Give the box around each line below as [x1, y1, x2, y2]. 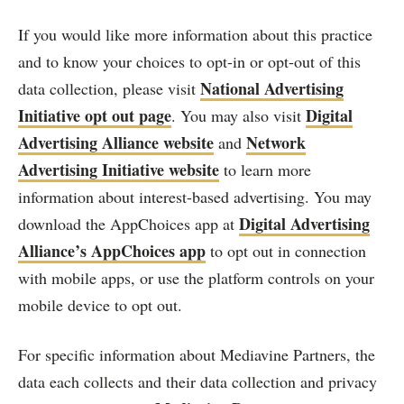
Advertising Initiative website [18, 158, 219, 181]
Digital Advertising [239, 212, 370, 235]
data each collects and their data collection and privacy [18, 371, 377, 392]
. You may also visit [171, 105, 306, 126]
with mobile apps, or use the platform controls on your [18, 267, 374, 289]
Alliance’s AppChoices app [18, 239, 206, 262]
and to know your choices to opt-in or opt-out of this [18, 50, 361, 72]
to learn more [219, 159, 311, 180]
